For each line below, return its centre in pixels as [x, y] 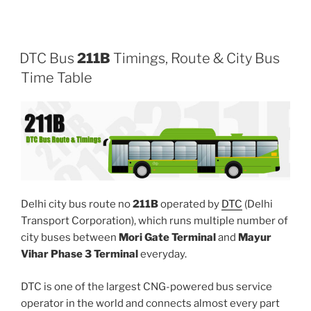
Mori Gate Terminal [167, 238]
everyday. [162, 254]
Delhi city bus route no [77, 204]
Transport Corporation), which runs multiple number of [154, 221]
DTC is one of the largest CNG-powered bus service [146, 286]
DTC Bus [48, 58]
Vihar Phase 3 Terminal [79, 254]
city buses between [70, 238]
